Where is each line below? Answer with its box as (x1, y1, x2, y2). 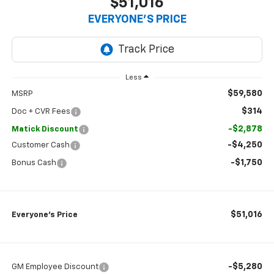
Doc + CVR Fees (11, 108, 70, 116)
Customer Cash (11, 141, 70, 150)
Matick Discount (11, 125, 78, 134)
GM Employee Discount (11, 263, 98, 272)
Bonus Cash (11, 159, 56, 168)
